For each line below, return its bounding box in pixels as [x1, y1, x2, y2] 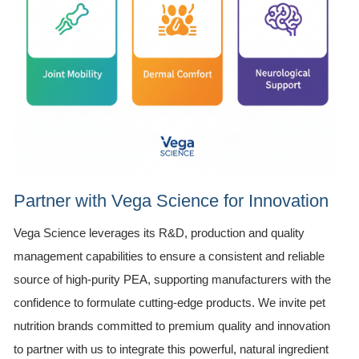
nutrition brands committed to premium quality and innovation [14, 318, 330, 333]
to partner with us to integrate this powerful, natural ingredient [14, 341, 329, 356]
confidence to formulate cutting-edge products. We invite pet [14, 295, 325, 309]
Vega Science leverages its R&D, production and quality [14, 225, 305, 240]
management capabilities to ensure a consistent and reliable [14, 248, 325, 263]
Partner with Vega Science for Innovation [14, 190, 329, 211]
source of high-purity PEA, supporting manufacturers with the [14, 272, 331, 286]
